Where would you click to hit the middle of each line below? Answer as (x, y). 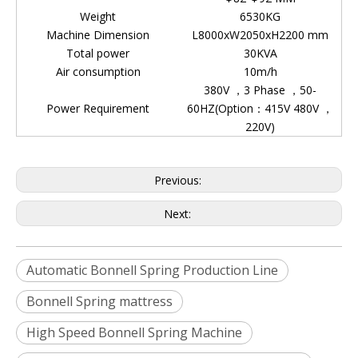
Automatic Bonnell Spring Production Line (152, 270)
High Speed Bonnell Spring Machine (134, 332)
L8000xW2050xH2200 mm (260, 35)
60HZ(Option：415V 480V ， (260, 108)
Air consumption (98, 72)
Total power (98, 53)
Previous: (179, 180)
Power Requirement (98, 108)
